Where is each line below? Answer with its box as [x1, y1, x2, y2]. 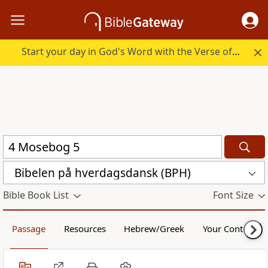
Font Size [212, 188, 254, 202]
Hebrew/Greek [124, 223, 185, 235]
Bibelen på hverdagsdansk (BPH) [14, 165, 191, 181]
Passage [12, 223, 46, 235]
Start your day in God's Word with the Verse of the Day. [232, 45, 240, 59]
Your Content [202, 223, 256, 235]
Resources [63, 223, 106, 235]
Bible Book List [3, 188, 69, 202]
